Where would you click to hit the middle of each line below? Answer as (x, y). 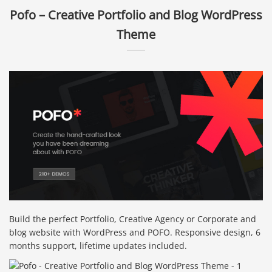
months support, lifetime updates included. (98, 245)
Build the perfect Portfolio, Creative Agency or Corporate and (133, 219)
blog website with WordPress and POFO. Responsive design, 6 (135, 232)
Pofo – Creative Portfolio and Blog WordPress (136, 15)
